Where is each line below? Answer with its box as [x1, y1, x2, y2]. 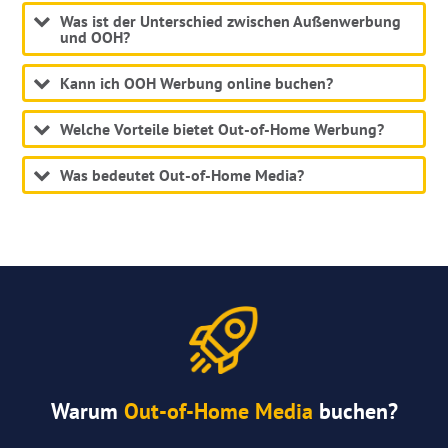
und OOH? [60, 26, 131, 47]
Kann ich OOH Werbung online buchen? [60, 72, 334, 93]
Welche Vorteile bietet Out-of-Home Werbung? [60, 118, 385, 139]
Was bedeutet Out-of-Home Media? [60, 164, 305, 185]
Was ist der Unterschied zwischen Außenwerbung [60, 10, 402, 31]
